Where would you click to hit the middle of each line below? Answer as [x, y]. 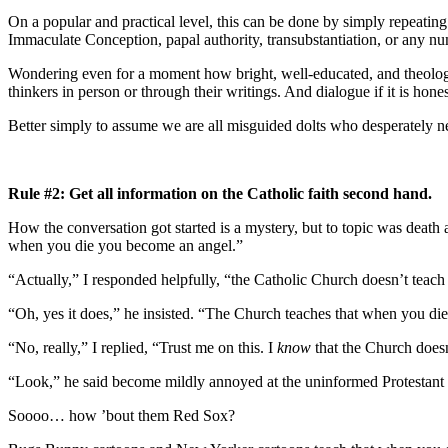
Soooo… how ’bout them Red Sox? [121, 415]
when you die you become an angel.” [125, 245]
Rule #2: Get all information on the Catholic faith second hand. [220, 193]
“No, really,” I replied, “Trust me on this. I [142, 347]
